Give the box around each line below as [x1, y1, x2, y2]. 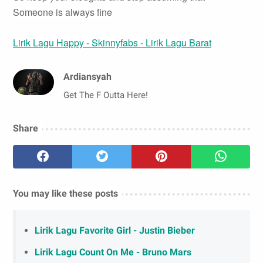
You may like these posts [13, 188, 118, 200]
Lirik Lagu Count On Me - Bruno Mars [35, 247, 191, 258]
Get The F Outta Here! [63, 90, 148, 101]
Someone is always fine [13, 5, 112, 19]
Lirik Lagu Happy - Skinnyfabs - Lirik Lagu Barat [13, 36, 211, 50]
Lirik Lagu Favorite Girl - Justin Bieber [35, 225, 195, 237]
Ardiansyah [63, 71, 112, 83]
